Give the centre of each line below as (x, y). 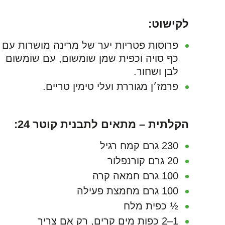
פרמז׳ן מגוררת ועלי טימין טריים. (110, 86)
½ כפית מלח (151, 206)
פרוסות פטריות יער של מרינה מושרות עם (90, 45)
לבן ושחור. (156, 71)
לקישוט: (168, 24)
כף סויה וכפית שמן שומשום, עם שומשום (92, 58)
